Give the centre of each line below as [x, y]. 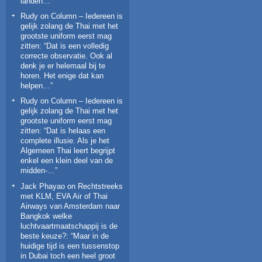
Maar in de [91, 236]
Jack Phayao [43, 186]
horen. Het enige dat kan [62, 76]
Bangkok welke [46, 216]
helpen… [35, 86]
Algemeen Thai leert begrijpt [68, 151]
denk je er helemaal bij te [63, 66]
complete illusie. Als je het [65, 141]
